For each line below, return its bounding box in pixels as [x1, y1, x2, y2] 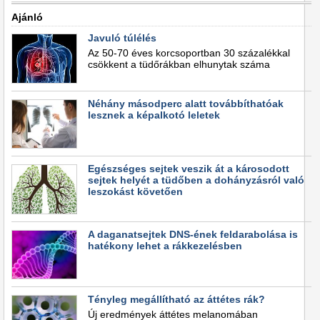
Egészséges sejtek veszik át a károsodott [88, 163, 289, 174]
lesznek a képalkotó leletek [88, 109, 220, 121]
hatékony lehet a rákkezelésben [88, 239, 242, 251]
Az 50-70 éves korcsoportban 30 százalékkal [88, 47, 290, 59]
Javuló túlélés [88, 32, 156, 44]
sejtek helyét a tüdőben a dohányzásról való [88, 174, 304, 186]
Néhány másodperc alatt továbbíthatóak [88, 97, 284, 109]
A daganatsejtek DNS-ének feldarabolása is [88, 228, 298, 240]
